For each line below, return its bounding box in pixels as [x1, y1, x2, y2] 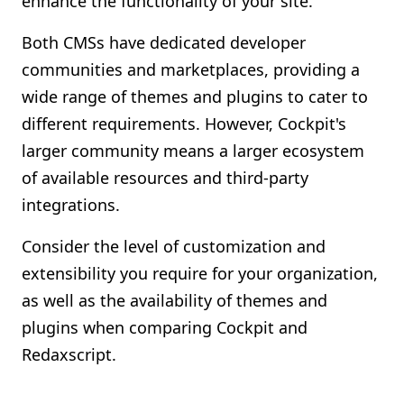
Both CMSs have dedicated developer [22, 32, 306, 53]
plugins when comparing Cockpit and [22, 317, 308, 338]
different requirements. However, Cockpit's [22, 113, 346, 134]
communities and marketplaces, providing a [22, 59, 360, 80]
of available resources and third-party [22, 167, 308, 188]
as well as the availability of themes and [22, 289, 327, 311]
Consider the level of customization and [22, 235, 326, 257]
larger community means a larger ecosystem [22, 140, 364, 161]
